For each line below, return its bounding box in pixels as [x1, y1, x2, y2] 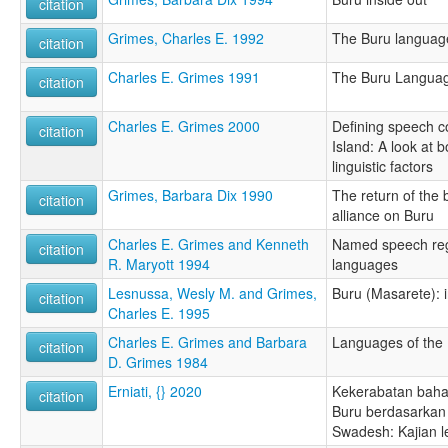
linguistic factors [332, 156, 433, 177]
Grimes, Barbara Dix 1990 [108, 185, 273, 206]
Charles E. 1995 [108, 303, 210, 324]
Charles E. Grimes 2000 [108, 116, 260, 137]
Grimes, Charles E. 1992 [108, 28, 264, 49]
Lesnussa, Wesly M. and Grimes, [108, 283, 317, 304]
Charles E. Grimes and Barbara [108, 332, 307, 353]
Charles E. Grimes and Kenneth [108, 234, 309, 255]
